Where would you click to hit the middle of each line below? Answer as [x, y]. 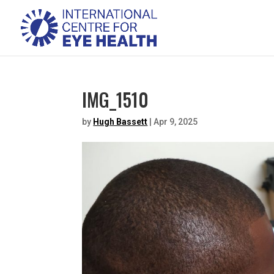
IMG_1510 [116, 99]
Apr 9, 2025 [176, 122]
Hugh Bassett [120, 122]
